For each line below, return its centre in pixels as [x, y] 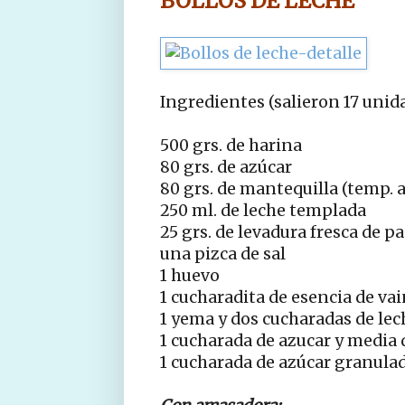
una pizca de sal [223, 254]
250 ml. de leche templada [263, 210]
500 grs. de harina [231, 145]
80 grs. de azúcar [226, 167]
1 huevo [190, 275]
